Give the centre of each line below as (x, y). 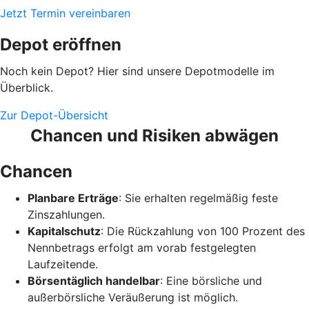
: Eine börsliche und (211, 280)
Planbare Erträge (73, 198)
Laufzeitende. (63, 264)
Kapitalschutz (64, 231)
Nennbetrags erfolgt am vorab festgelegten (142, 247)
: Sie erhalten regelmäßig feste (198, 198)
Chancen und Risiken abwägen (154, 135)
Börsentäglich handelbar (94, 280)
